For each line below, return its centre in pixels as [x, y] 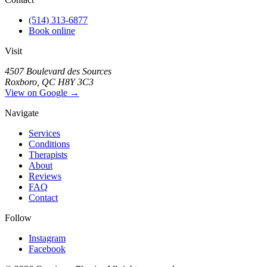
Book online [52, 30]
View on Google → [42, 92]
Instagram [47, 238]
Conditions [49, 144]
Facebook [47, 249]
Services [44, 133]
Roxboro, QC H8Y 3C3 [49, 82]
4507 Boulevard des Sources [58, 71]
